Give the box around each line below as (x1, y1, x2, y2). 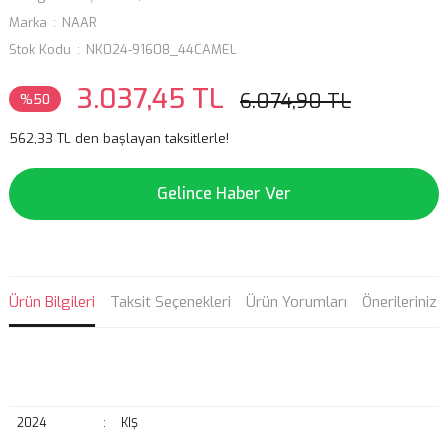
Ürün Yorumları (246, 292, 347, 312)
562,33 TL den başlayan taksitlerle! (9, 130, 229, 147)
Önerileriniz (362, 292, 437, 312)
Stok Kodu (9, 41, 71, 58)
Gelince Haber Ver (157, 183, 291, 204)
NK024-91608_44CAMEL (86, 41, 237, 58)
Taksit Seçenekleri (110, 292, 231, 312)
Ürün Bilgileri (9, 292, 95, 312)
